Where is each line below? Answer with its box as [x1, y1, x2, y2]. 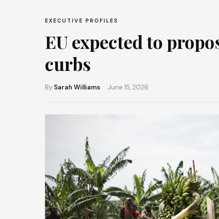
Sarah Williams [54, 83, 100, 91]
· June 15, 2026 [100, 83, 149, 91]
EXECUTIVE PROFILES [45, 17, 118, 24]
